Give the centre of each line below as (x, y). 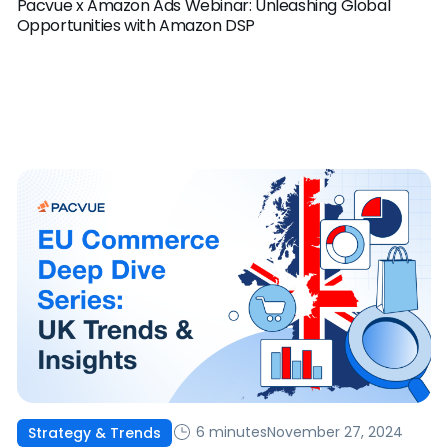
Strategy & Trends (94, 432)
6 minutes (229, 432)
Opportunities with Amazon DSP (136, 25)
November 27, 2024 (334, 432)
